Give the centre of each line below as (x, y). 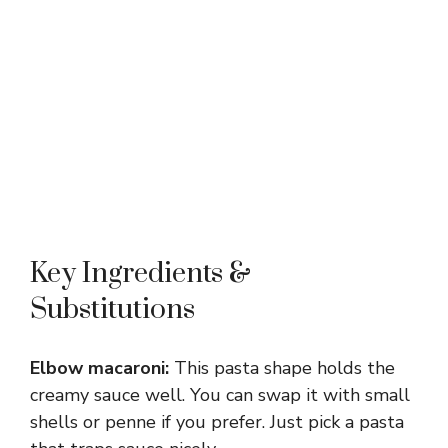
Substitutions (112, 309)
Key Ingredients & (140, 273)
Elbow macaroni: (99, 367)
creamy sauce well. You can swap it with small (220, 394)
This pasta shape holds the (282, 367)
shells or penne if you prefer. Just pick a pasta (217, 421)
